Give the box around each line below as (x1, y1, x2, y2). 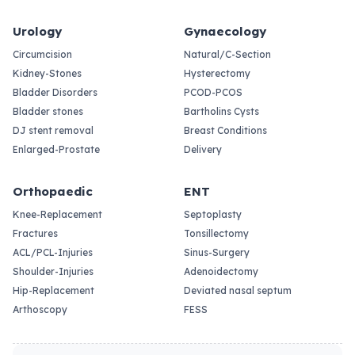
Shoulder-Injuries (13, 265, 94, 277)
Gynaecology (184, 23, 266, 39)
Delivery (184, 143, 222, 155)
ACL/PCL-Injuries (13, 246, 93, 258)
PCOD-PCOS (184, 86, 242, 98)
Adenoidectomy (184, 265, 258, 277)
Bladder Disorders (13, 86, 97, 98)
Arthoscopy (13, 303, 67, 315)
